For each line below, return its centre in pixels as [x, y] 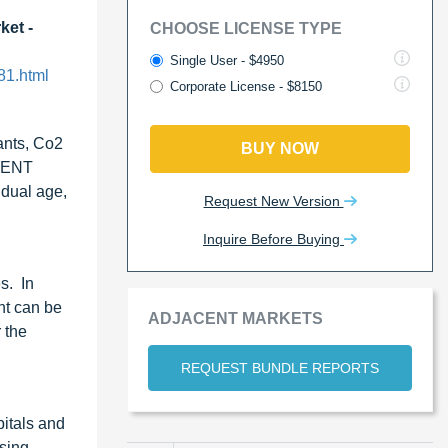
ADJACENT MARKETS [235, 318]
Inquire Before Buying [273, 238]
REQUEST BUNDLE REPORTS [280, 367]
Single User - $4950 [227, 60]
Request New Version [273, 200]
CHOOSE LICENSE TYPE [246, 28]
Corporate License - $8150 [246, 86]
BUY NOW [280, 148]
